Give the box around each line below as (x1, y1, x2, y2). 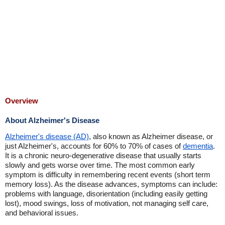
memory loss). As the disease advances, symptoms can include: (5, 180, 217, 188)
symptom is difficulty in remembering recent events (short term (5, 170, 210, 179)
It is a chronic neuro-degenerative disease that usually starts (5, 151, 201, 160)
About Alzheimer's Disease (5, 116, 99, 125)
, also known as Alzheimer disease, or (89, 132, 213, 141)
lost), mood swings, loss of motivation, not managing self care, (5, 199, 208, 207)
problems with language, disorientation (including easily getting (5, 189, 207, 198)
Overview (5, 96, 38, 105)
